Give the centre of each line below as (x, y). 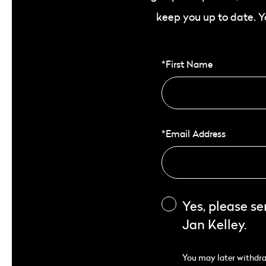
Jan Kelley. (215, 224)
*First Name (187, 64)
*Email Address (194, 134)
